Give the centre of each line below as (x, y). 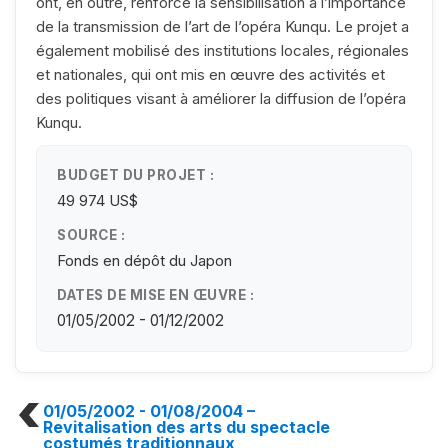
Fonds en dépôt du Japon (144, 260)
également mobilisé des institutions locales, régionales (222, 50)
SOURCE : (91, 234)
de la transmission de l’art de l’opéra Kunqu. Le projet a (222, 26)
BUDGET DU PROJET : (135, 174)
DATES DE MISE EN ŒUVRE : (155, 294)
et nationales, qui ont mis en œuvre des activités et (210, 74)
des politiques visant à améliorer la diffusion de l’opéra (221, 98)
